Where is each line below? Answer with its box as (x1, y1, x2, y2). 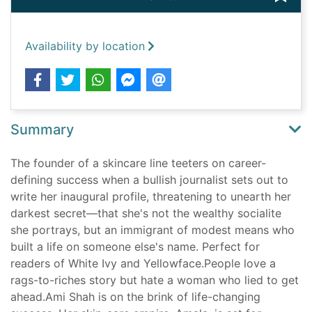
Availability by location (25, 39, 145, 54)
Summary (10, 121, 74, 139)
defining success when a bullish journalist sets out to (10, 173, 288, 187)
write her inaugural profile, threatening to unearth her (10, 189, 291, 204)
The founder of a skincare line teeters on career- (10, 156, 266, 171)
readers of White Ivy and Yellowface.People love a (10, 256, 276, 271)
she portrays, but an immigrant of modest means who (10, 223, 295, 237)
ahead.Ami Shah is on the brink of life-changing (10, 290, 260, 304)
